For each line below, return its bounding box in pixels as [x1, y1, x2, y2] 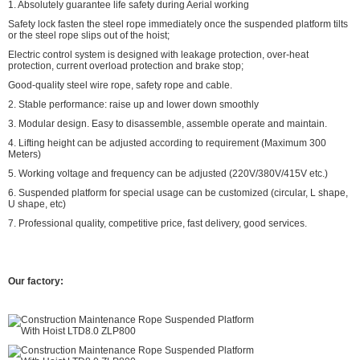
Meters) [8, 149, 41, 160]
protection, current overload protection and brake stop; [8, 60, 243, 72]
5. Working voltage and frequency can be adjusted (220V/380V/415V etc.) [8, 168, 328, 179]
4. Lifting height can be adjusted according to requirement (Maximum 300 [8, 137, 326, 149]
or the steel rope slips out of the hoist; [8, 30, 170, 41]
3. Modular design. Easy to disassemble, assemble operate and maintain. [8, 118, 327, 129]
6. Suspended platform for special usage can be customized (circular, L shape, [8, 187, 348, 198]
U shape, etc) [8, 198, 66, 210]
